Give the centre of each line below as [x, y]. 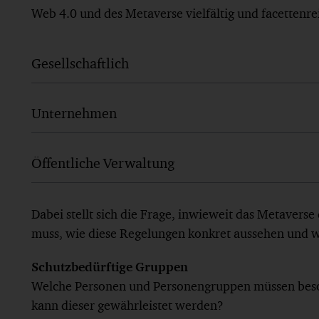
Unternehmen [74, 113]
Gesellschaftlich [80, 63]
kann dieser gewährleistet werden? [127, 305]
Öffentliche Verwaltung [103, 163]
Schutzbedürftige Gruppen [110, 266]
